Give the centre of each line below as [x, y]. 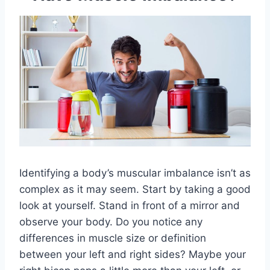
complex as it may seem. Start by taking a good [135, 190]
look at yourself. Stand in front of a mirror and [130, 206]
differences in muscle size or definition [113, 238]
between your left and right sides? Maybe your [133, 255]
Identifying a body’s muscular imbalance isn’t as [135, 173]
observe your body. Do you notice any [111, 222]
